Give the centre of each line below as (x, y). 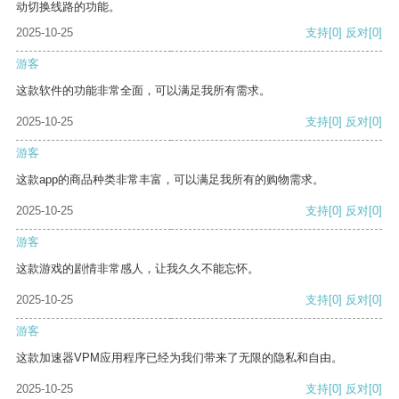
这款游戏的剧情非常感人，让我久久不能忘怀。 (138, 269)
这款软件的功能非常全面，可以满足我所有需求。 (143, 91)
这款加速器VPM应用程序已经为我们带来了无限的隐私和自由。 (179, 358)
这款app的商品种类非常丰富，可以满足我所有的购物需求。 (170, 180)
